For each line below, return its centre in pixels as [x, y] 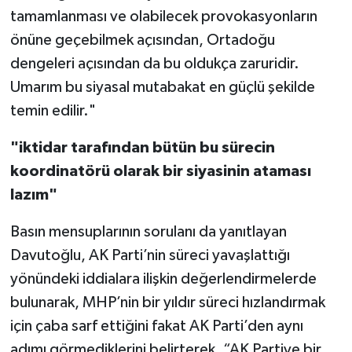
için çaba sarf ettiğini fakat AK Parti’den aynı [156, 326]
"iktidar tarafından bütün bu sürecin [142, 148]
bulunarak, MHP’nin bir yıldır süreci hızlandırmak [167, 303]
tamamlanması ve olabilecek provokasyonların [163, 17]
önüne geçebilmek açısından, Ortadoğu [142, 40]
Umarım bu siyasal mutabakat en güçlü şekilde [162, 88]
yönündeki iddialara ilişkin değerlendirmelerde [163, 279]
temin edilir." [53, 111]
